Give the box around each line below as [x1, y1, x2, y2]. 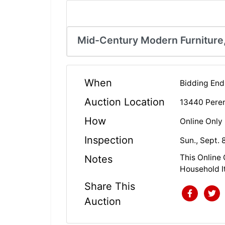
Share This [84, 180, 135, 193]
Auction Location [84, 96, 165, 108]
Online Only [180, 116, 223, 126]
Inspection [84, 134, 134, 147]
